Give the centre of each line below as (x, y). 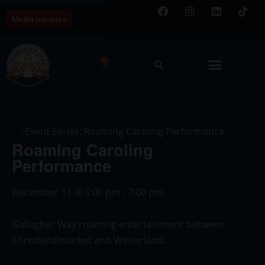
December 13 (42, 192)
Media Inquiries (39, 19)
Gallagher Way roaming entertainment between (118, 224)
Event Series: (54, 131)
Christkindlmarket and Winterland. (89, 240)
